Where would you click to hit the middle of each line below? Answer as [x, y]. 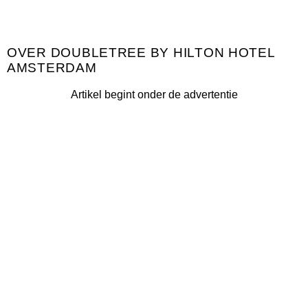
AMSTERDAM [52, 68]
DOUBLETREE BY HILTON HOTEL [163, 53]
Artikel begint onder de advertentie [154, 95]
